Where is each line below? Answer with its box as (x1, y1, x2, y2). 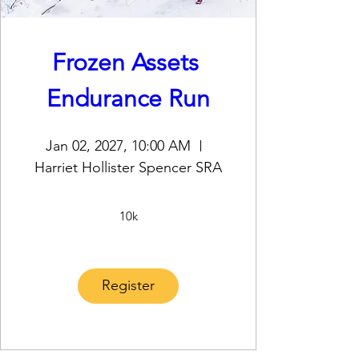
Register (102, 276, 155, 295)
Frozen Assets (51, 48, 199, 77)
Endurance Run (46, 84, 210, 113)
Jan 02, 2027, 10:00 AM (46, 136, 191, 155)
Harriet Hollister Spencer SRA (34, 158, 222, 176)
